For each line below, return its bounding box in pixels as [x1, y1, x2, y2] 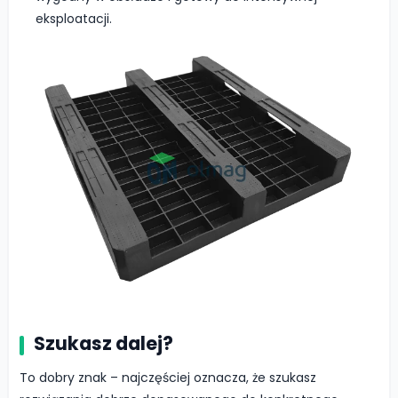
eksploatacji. [36, 10, 112, 28]
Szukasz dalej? [34, 330, 173, 356]
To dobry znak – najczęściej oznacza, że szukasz [20, 368, 316, 386]
